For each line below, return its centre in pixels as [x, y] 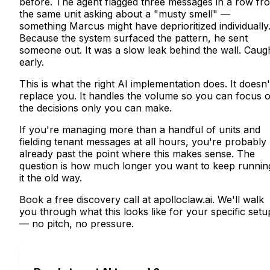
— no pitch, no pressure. [77, 223]
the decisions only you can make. [96, 108]
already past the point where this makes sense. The [137, 153]
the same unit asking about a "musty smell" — [125, 14]
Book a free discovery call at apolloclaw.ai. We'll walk [142, 199]
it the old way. [51, 177]
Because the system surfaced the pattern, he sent [133, 38]
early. [32, 62]
